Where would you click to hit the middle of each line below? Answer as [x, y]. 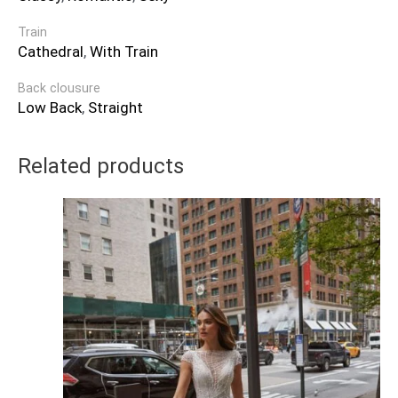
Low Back [50, 107]
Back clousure [59, 88]
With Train [124, 51]
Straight [115, 107]
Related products [101, 167]
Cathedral [51, 51]
